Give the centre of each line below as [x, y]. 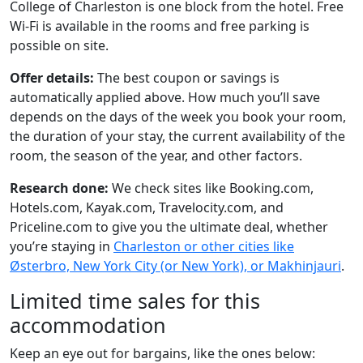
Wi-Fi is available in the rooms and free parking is [160, 26]
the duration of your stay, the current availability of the [177, 136]
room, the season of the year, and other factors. [156, 155]
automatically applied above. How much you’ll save [165, 97]
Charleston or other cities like [204, 246]
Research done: [59, 188]
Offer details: [52, 77]
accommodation [88, 325]
